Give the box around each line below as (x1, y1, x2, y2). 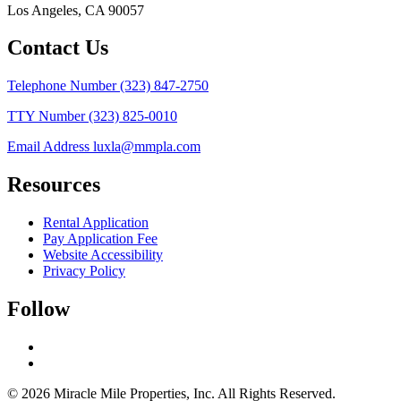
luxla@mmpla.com (93, 139, 200, 155)
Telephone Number (7, 78, 120, 94)
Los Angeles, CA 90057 (7, 2, 144, 18)
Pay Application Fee (43, 231, 158, 247)
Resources (7, 173, 100, 197)
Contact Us (7, 36, 108, 60)
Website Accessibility (43, 247, 163, 263)
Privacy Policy (43, 263, 125, 279)
